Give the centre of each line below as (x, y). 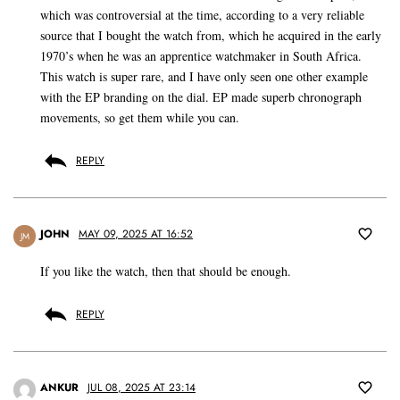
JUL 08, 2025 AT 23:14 (142, 388)
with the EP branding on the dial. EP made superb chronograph (201, 97)
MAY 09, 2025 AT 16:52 (136, 234)
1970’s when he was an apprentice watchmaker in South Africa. (201, 56)
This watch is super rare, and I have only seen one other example (204, 77)
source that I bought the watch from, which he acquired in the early (211, 36)
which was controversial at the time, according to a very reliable (202, 15)
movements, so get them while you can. (140, 118)
